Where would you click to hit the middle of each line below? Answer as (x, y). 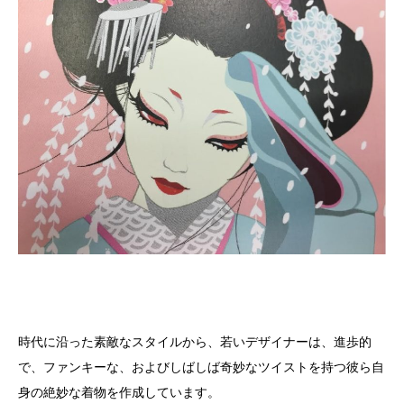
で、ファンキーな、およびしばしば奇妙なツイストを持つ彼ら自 (201, 367)
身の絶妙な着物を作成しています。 (119, 392)
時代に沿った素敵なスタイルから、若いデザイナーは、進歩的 (195, 342)
